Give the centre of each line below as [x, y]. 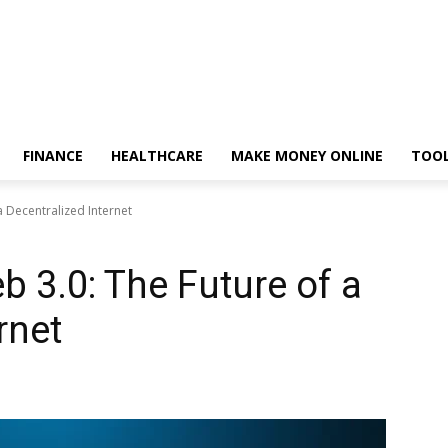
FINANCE [53, 155]
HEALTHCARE [157, 155]
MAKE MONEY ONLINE [307, 155]
